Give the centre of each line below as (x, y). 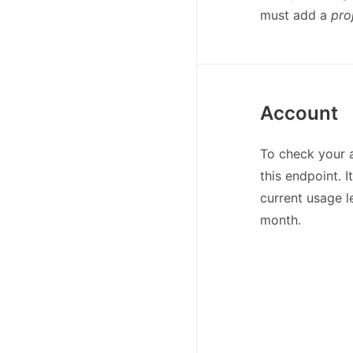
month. (281, 219)
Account (299, 113)
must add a (295, 15)
